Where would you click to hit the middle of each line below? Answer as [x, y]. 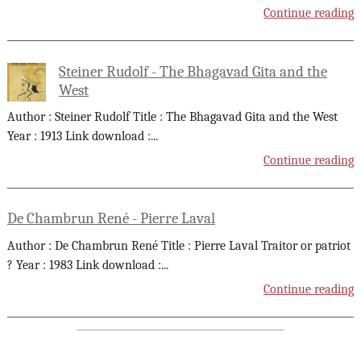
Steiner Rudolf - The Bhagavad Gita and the [193, 71]
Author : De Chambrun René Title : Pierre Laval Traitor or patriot [178, 246]
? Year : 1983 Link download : [84, 266]
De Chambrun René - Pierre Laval [111, 219]
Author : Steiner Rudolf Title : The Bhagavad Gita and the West [172, 117]
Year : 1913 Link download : [79, 137]
